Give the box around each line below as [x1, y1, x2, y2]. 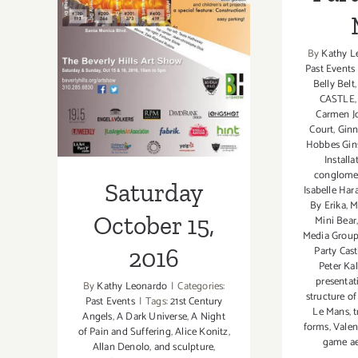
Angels [82, 308, 113, 326]
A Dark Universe [117, 308, 188, 326]
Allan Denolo [92, 339, 150, 356]
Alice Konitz [175, 324, 229, 341]
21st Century [170, 293, 223, 311]
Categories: [177, 278, 225, 296]
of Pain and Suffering [78, 324, 171, 341]
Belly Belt [312, 75, 355, 93]
